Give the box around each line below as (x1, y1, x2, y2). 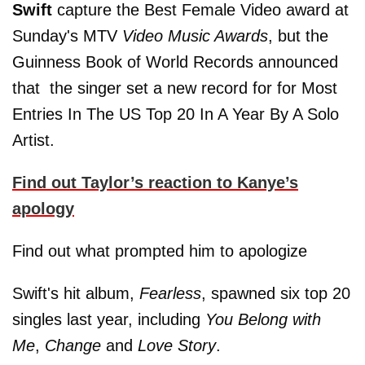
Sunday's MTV (12, 27, 122, 45)
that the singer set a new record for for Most (12, 79, 337, 97)
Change (45, 336, 101, 354)
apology (12, 200, 74, 218)
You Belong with (205, 310, 321, 328)
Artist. (12, 131, 55, 149)
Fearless (139, 284, 201, 302)
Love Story (138, 336, 216, 354)
